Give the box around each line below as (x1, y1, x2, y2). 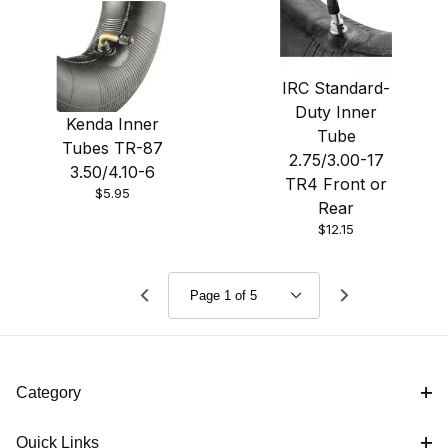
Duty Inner (295, 102, 377, 123)
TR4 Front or (285, 174, 387, 195)
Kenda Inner (65, 114, 159, 135)
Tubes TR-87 (61, 138, 163, 159)
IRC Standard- (282, 78, 390, 99)
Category (16, 384, 81, 401)
